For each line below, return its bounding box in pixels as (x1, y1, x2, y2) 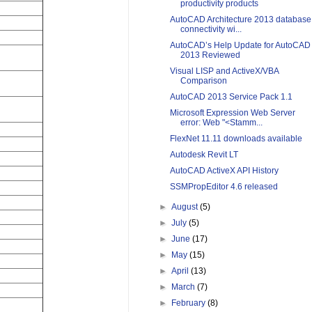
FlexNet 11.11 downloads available (169, 134, 302, 144)
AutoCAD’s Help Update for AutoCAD (169, 40, 311, 51)
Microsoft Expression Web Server (169, 108, 295, 118)
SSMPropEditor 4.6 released (169, 182, 278, 192)
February (171, 298, 208, 309)
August (171, 202, 201, 212)
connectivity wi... (180, 24, 242, 35)
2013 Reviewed (180, 50, 240, 61)
